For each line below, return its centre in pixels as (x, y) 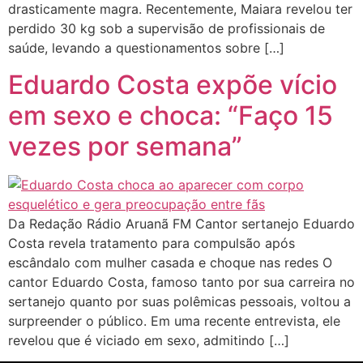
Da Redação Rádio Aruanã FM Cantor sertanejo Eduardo (181, 223)
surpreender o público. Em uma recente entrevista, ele (174, 320)
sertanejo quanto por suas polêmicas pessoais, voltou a (179, 301)
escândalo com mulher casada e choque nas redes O (170, 262)
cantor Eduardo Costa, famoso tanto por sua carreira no (181, 282)
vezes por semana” (125, 146)
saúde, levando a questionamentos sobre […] (146, 48)
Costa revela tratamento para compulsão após (152, 243)
